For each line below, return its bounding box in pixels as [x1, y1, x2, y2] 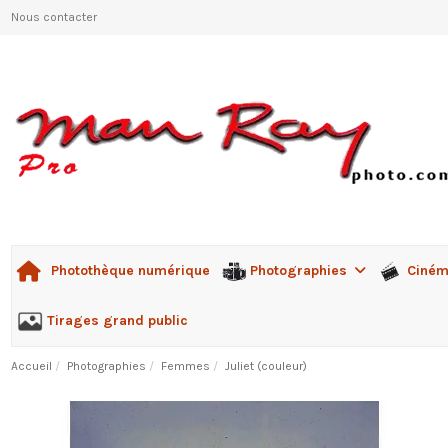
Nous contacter [10, 10, 97, 24]
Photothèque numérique [50, 262, 210, 280]
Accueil [10, 359, 52, 374]
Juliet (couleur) [225, 359, 308, 374]
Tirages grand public [46, 311, 188, 329]
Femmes [160, 359, 210, 374]
